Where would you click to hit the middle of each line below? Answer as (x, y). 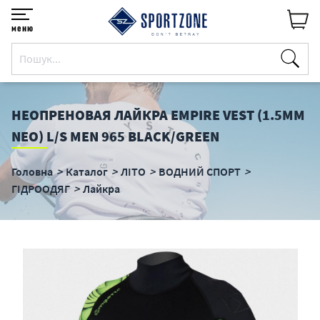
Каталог (87, 171)
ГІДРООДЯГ (41, 189)
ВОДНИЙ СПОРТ (200, 171)
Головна (32, 171)
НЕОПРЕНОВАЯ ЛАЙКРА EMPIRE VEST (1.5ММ (158, 115)
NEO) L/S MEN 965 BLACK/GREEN (115, 136)
